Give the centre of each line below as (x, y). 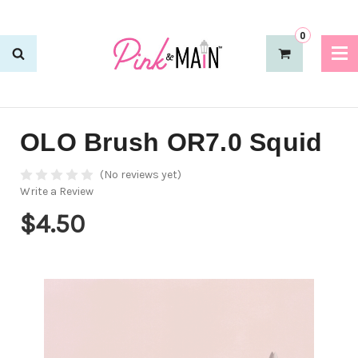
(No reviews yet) (140, 175)
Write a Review (57, 192)
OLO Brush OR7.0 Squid (171, 142)
